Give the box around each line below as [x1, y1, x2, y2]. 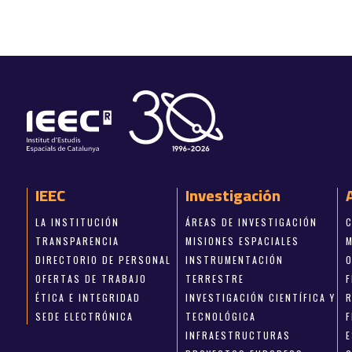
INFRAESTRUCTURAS [185, 328, 291, 342]
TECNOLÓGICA [185, 309, 257, 323]
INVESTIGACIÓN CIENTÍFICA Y [185, 290, 336, 304]
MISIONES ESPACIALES [185, 233, 300, 247]
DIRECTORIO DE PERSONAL [35, 252, 171, 266]
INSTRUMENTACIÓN [185, 252, 284, 266]
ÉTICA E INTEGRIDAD [35, 290, 141, 304]
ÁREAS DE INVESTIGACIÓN [185, 214, 318, 229]
